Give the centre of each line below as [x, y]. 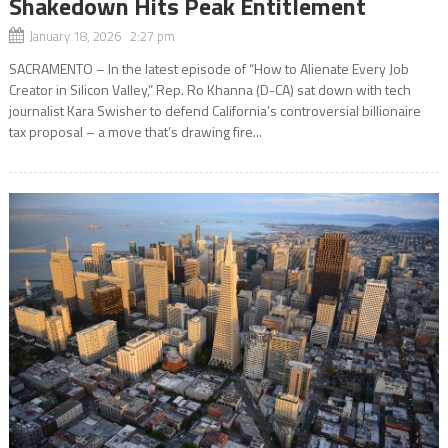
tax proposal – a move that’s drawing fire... [135, 132]
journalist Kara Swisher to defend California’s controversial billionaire [214, 111]
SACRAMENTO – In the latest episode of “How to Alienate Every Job [208, 69]
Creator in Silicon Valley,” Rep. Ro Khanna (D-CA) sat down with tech [209, 90]
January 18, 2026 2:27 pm [101, 36]
